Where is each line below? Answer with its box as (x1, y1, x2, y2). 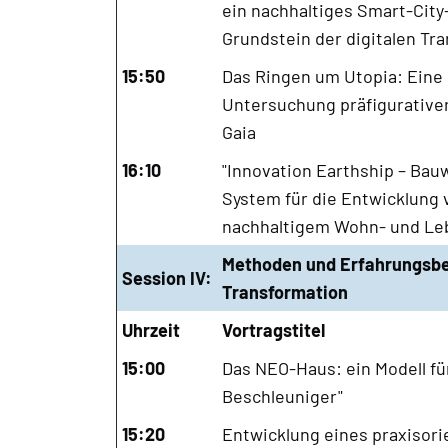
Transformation (221, 280, 348, 303)
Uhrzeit (121, 318, 180, 341)
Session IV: (121, 266, 212, 289)
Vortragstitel (221, 318, 325, 341)
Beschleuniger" (221, 384, 343, 407)
